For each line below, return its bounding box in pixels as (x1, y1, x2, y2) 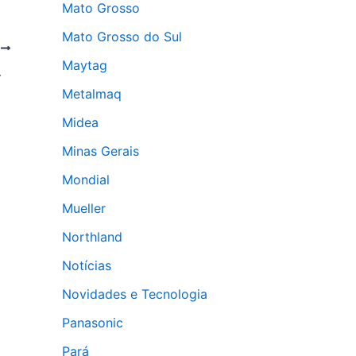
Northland (62, 229, 122, 245)
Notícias (62, 257, 111, 273)
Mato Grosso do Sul (62, 29, 182, 44)
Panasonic (62, 315, 123, 331)
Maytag (62, 57, 107, 73)
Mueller (62, 200, 106, 216)
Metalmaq (62, 86, 122, 102)
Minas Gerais (62, 143, 139, 159)
